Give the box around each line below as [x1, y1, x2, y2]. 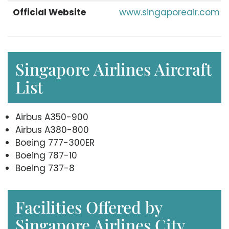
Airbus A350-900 [15, 111, 88, 124]
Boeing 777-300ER [15, 136, 95, 149]
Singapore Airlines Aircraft [15, 58, 212, 80]
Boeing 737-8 [15, 162, 75, 175]
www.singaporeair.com [119, 6, 220, 18]
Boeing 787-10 [15, 149, 77, 162]
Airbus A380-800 [15, 124, 89, 136]
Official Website [12, 6, 86, 18]
